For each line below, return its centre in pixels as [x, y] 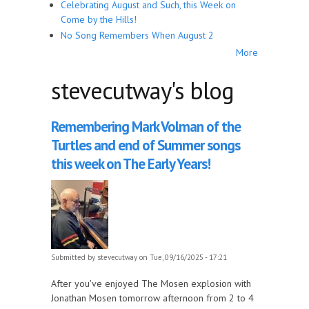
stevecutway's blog [142, 90]
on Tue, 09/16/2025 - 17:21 [182, 257]
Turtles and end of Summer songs [146, 145]
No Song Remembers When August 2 [137, 36]
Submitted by [74, 257]
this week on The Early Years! [131, 163]
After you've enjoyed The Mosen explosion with [151, 283]
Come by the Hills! [99, 19]
